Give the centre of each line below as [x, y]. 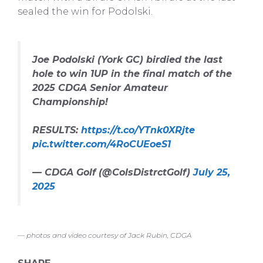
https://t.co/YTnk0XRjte [138, 130]
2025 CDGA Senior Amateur [100, 87]
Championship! [70, 102]
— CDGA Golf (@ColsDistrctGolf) [113, 172]
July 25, [212, 172]
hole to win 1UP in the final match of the [132, 73]
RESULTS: [57, 130]
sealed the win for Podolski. [85, 11]
